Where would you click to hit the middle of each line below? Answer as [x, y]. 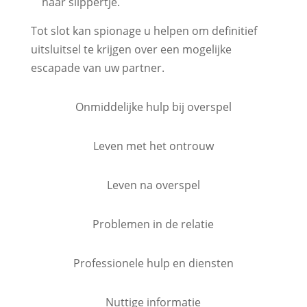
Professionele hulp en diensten [153, 263]
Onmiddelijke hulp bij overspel [153, 107]
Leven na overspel [153, 185]
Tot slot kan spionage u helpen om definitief [144, 31]
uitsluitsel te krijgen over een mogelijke [131, 49]
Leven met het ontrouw [153, 146]
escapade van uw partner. [97, 68]
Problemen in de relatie [153, 224]
